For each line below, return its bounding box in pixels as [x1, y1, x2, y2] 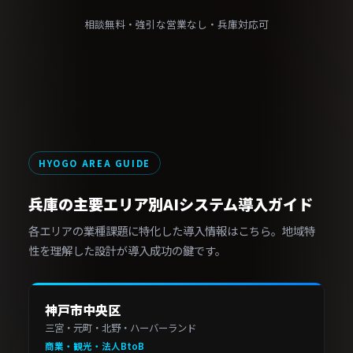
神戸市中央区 [45, 300, 121, 319]
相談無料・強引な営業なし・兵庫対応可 [84, 17, 269, 32]
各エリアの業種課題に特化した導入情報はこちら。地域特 [28, 222, 315, 239]
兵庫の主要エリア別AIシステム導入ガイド [28, 193, 313, 215]
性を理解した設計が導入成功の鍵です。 [28, 242, 226, 258]
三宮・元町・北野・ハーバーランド [45, 321, 196, 335]
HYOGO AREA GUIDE [39, 157, 150, 169]
